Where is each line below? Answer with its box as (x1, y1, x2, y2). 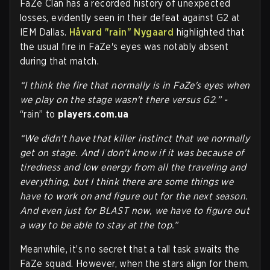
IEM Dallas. (20, 26, 69, 38)
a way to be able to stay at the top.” (20, 219, 181, 231)
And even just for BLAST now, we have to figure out (20, 204, 250, 216)
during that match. (20, 55, 99, 67)
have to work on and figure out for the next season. (20, 190, 248, 202)
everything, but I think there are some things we (20, 175, 234, 187)
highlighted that (174, 26, 245, 38)
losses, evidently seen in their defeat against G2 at (20, 11, 240, 24)
